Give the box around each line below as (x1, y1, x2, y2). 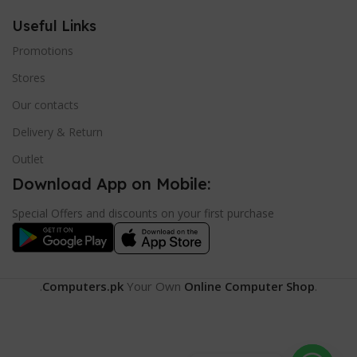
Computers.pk (42, 278, 124, 295)
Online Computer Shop (184, 278, 315, 295)
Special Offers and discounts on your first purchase (12, 206, 274, 222)
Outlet (12, 151, 44, 167)
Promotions (12, 43, 73, 59)
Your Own (124, 278, 184, 295)
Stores (12, 70, 45, 86)
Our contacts (12, 97, 79, 113)
